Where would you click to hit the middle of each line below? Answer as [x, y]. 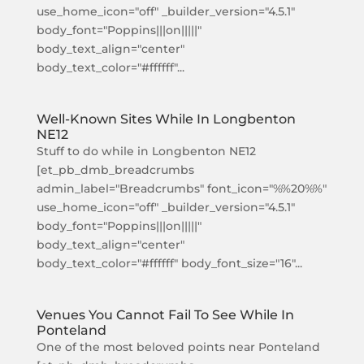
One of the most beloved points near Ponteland [178, 347]
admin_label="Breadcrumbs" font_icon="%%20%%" [181, 188]
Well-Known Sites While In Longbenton [166, 119]
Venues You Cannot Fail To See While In [165, 315]
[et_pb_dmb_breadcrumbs [115, 170]
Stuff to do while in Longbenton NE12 [146, 151]
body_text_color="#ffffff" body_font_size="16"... [169, 263]
